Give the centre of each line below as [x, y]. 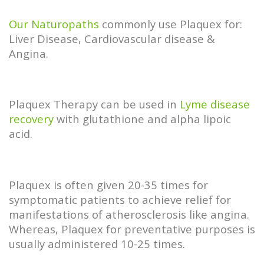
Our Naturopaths [54, 24]
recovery [31, 119]
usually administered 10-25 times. [97, 244]
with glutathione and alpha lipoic [142, 119]
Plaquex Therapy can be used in [94, 104]
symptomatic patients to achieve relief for [120, 200]
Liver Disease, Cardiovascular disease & [112, 38]
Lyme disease [215, 104]
